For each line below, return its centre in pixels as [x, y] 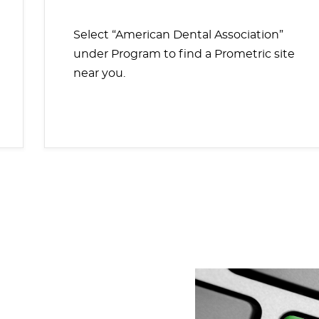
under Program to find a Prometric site [184, 54]
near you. [101, 73]
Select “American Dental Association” [179, 35]
